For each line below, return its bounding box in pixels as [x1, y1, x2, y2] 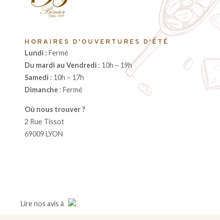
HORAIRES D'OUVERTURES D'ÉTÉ [25, 38, 169, 47]
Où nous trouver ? [25, 105, 86, 113]
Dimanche [25, 85, 58, 94]
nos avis [34, 199, 59, 208]
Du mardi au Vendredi [25, 61, 97, 70]
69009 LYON [25, 129, 63, 138]
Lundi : [25, 49, 49, 57]
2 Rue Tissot [25, 117, 64, 126]
